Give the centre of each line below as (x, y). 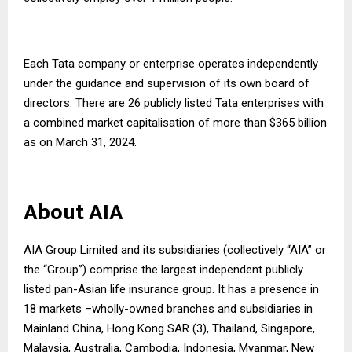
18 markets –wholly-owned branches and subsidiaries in (168, 308)
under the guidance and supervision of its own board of (167, 83)
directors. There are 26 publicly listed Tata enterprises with (174, 103)
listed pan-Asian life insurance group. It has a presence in (171, 289)
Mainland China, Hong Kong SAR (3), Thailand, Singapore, (169, 328)
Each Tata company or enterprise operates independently (171, 63)
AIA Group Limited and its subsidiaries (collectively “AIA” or (175, 249)
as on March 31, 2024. (80, 142)
